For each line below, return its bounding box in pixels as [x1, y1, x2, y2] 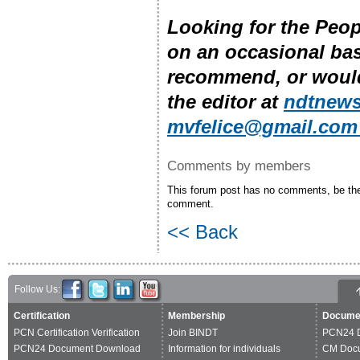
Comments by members [167, 157, 311, 174]
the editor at [167, 90, 284, 112]
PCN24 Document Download [14, 342, 141, 354]
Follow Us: [14, 283, 60, 295]
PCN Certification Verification [14, 326, 140, 338]
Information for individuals [168, 342, 280, 354]
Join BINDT [168, 326, 218, 338]
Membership [168, 309, 225, 321]
